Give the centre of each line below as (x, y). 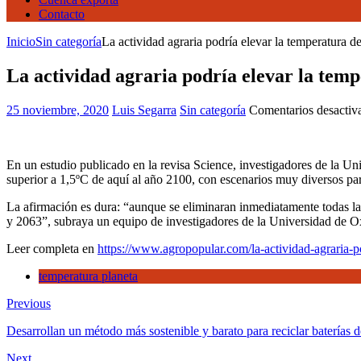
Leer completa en (52, 248)
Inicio (21, 41)
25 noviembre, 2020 (58, 110)
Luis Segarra (144, 110)
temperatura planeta (88, 276)
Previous (29, 303)
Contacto (62, 14)
